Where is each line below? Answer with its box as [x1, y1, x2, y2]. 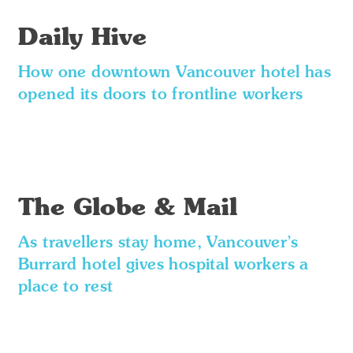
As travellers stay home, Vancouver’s [17, 236, 299, 251]
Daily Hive [17, 27, 147, 50]
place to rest [17, 280, 113, 295]
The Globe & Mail [17, 197, 237, 221]
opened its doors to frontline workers [17, 87, 303, 103]
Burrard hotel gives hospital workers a [17, 258, 309, 273]
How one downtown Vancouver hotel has [17, 65, 332, 81]
